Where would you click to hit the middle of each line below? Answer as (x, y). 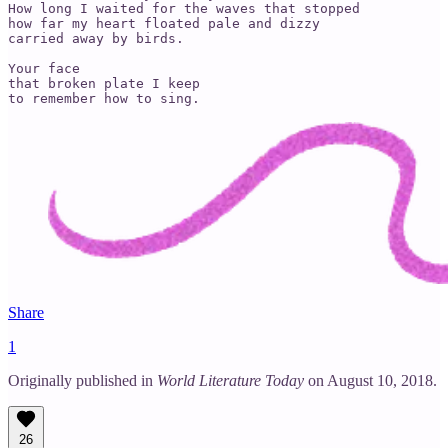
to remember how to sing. (104, 99)
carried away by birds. (96, 39)
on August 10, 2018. (370, 381)
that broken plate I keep (104, 84)
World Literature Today (230, 381)
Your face (44, 69)
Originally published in (82, 381)
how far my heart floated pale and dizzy (164, 24)
